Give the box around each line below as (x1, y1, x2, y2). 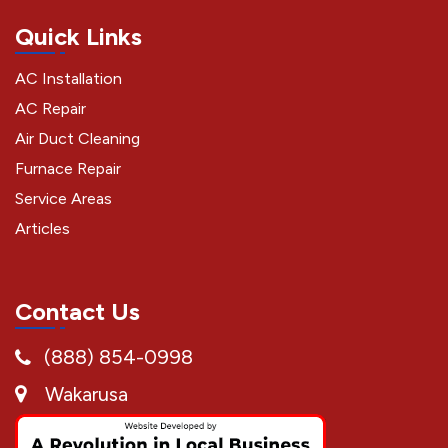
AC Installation (15, 69, 122, 89)
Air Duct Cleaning (15, 129, 140, 149)
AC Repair (15, 99, 86, 119)
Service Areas (15, 189, 112, 209)
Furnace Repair (15, 159, 121, 179)
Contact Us (15, 297, 140, 327)
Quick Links (15, 22, 142, 52)
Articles (15, 219, 70, 239)
